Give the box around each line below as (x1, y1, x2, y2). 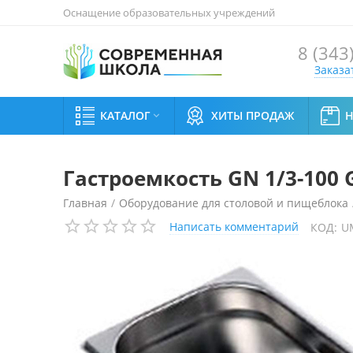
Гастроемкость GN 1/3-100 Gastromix (63, 222, 262, 237)
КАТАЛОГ (100, 108, 150, 123)
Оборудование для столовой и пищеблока (119, 195, 348, 210)
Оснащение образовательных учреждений (63, 6, 275, 20)
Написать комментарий (169, 219, 299, 234)
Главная (63, 195, 107, 210)
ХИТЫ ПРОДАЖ (211, 108, 295, 123)
